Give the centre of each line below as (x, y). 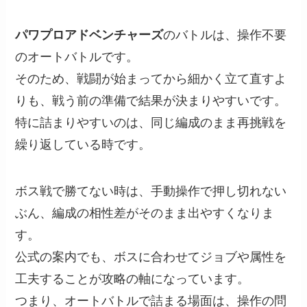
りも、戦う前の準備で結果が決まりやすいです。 (151, 100)
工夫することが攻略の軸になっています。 (133, 279)
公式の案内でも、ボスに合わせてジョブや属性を (151, 257)
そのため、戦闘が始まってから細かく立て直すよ (151, 78)
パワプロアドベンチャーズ (89, 35)
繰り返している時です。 (83, 144)
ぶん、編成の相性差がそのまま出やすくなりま (145, 213)
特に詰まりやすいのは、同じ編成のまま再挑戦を (151, 122)
